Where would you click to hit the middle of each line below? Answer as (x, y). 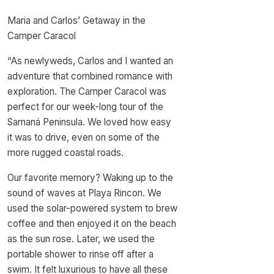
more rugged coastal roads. (65, 153)
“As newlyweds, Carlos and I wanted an (90, 61)
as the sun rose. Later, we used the (81, 239)
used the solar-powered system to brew (92, 208)
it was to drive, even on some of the (83, 137)
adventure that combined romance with (90, 76)
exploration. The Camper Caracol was (87, 91)
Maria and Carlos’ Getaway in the (76, 20)
